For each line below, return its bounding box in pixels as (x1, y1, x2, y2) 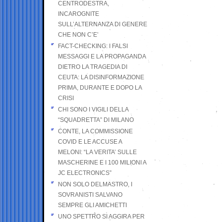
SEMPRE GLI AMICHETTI (58, 201, 127, 209)
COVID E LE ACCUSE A (58, 138, 122, 145)
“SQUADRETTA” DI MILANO (58, 116, 134, 123)
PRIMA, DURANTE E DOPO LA (58, 84, 142, 91)
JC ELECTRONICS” (58, 169, 111, 176)
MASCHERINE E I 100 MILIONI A (58, 159, 146, 166)
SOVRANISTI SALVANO (58, 191, 122, 198)
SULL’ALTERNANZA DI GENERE (58, 20, 147, 28)
